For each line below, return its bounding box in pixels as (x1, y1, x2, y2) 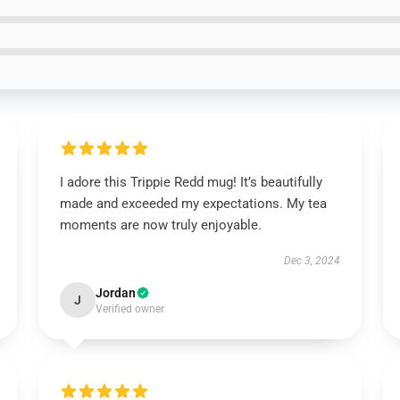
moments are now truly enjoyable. (59, 217, 262, 233)
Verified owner (95, 303, 164, 315)
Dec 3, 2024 (284, 254, 341, 267)
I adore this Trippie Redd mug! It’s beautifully (59, 174, 322, 190)
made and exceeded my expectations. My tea (59, 196, 327, 212)
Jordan (95, 286, 136, 300)
